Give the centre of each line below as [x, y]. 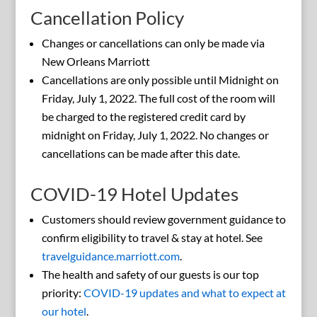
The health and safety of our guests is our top [150, 275]
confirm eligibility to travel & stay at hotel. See [152, 238]
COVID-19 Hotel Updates [134, 194]
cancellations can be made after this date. [140, 154]
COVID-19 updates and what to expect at [184, 293]
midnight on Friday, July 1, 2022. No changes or [155, 135]
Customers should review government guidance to [163, 219]
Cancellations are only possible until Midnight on [160, 80]
